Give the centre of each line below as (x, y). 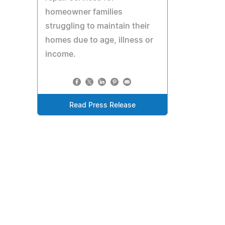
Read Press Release (103, 105)
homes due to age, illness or (99, 40)
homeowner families (84, 12)
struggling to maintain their (98, 26)
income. (61, 54)
